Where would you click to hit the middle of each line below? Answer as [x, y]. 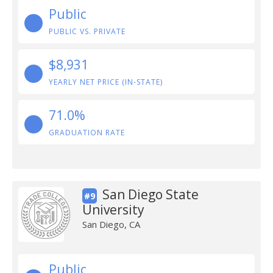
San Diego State [150, 194]
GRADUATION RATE [87, 133]
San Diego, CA [111, 224]
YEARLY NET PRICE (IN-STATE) [106, 82]
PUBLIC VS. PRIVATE [87, 31]
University [113, 210]
